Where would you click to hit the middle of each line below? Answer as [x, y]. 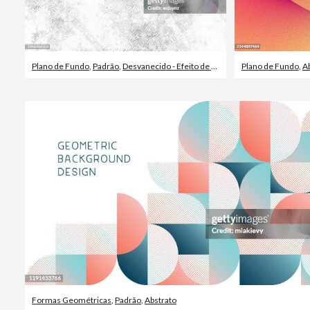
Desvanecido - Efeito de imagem [167, 66]
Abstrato [161, 300]
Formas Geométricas [72, 300]
